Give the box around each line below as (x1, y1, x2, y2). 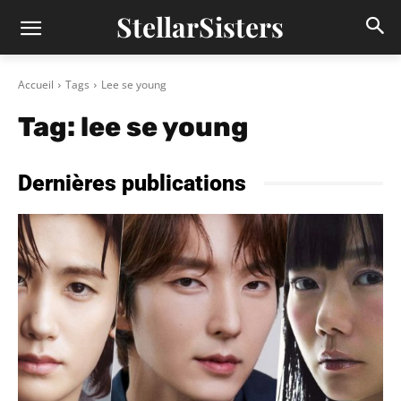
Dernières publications (18, 170, 246, 196)
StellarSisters (116, 9, 285, 45)
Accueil (18, 77, 54, 92)
